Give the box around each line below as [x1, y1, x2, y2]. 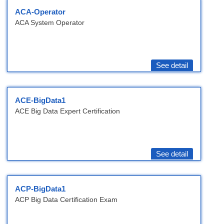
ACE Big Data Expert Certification [15, 107, 120, 115]
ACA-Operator [15, 7, 65, 16]
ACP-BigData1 [15, 184, 65, 193]
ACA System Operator [15, 18, 84, 27]
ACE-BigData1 [15, 96, 65, 105]
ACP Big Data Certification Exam [15, 195, 117, 204]
